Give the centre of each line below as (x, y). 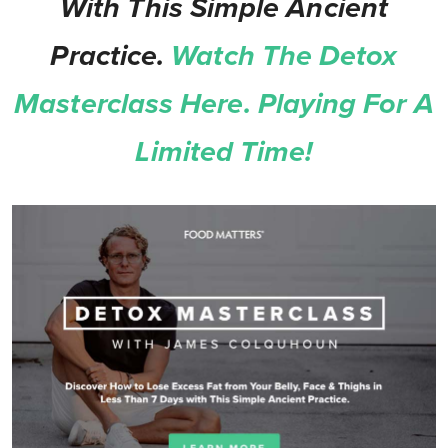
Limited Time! (224, 152)
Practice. (111, 56)
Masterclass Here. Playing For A (224, 104)
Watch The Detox (284, 56)
